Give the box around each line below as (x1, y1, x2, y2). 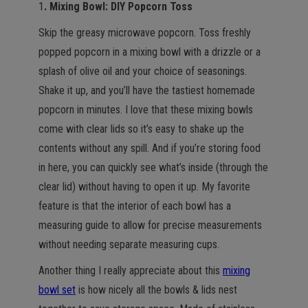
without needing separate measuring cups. (38, 238, 219, 251)
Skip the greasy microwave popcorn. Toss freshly (38, 26, 251, 39)
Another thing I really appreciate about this (38, 264, 223, 277)
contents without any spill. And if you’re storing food (38, 142, 261, 155)
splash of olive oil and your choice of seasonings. (38, 65, 247, 78)
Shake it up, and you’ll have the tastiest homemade (38, 84, 255, 97)
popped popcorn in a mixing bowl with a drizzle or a (38, 45, 261, 58)
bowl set (38, 283, 76, 296)
